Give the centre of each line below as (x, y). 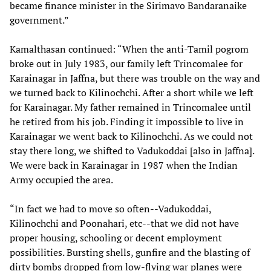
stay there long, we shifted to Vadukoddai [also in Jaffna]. (132, 151)
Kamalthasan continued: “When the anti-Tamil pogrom (129, 49)
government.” (39, 20)
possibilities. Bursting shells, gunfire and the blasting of (130, 253)
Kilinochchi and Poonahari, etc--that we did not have (124, 224)
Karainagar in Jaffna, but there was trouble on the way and (135, 78)
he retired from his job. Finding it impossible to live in (127, 122)
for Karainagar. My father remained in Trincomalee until (130, 107)
